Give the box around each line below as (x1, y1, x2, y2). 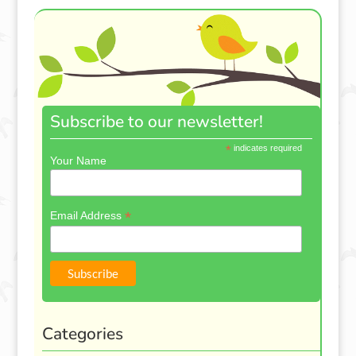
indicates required (231, 142, 303, 153)
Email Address (49, 208, 125, 222)
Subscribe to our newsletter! (49, 110, 263, 133)
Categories (41, 322, 123, 345)
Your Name (49, 153, 106, 167)
